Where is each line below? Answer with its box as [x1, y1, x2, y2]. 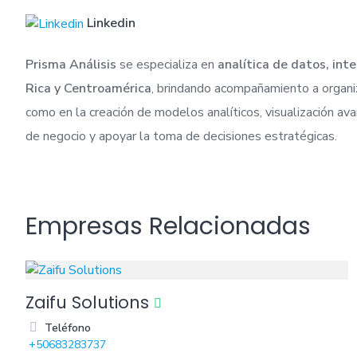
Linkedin [87, 14, 135, 32]
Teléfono [45, 320, 91, 336]
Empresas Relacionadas [25, 210, 311, 244]
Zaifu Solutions [25, 291, 149, 315]
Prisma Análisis [25, 56, 116, 74]
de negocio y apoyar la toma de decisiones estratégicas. [25, 127, 337, 146]
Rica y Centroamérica [25, 80, 151, 98]
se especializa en [116, 56, 218, 74]
